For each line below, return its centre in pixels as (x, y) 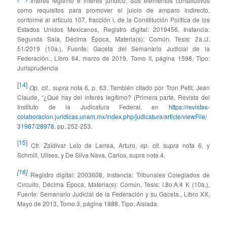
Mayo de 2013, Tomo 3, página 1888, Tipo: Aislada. (88, 203)
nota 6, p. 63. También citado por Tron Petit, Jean (139, 87)
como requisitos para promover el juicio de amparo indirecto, (113, 10)
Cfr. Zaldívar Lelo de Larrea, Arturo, (84, 145)
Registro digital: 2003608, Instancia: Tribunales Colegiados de (119, 174)
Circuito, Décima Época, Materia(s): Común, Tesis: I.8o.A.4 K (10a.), (113, 184)
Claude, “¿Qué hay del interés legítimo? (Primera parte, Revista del (113, 97)
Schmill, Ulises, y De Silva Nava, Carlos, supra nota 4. (91, 155)
